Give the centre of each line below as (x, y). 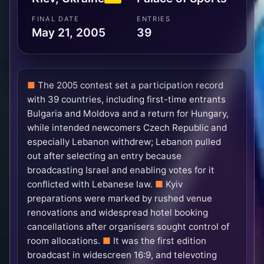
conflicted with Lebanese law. (90, 184)
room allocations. (64, 241)
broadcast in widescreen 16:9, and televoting (122, 255)
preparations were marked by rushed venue (120, 199)
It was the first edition (160, 241)
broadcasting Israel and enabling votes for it (121, 170)
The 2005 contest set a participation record (131, 85)
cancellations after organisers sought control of (128, 227)
